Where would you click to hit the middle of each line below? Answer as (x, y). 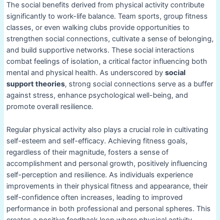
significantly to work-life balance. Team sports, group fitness (107, 16)
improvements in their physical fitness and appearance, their (107, 186)
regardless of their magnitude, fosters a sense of (87, 152)
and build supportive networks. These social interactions (100, 50)
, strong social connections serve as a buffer (139, 84)
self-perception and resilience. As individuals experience (99, 175)
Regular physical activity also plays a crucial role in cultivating (107, 129)
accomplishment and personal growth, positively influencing (107, 163)
